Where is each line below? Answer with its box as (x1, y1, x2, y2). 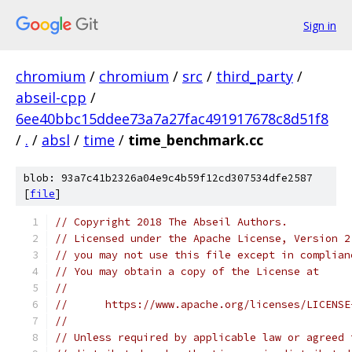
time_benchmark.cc (128, 130, 263, 149)
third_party (216, 67, 293, 86)
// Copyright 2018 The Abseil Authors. (55, 215, 288, 229)
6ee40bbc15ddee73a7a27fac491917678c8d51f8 (16, 109, 328, 128)
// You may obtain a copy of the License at (55, 265, 319, 278)
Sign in (303, 17, 336, 33)
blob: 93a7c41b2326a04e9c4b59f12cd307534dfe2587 (24, 171, 313, 185)
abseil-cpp (16, 88, 86, 107)
